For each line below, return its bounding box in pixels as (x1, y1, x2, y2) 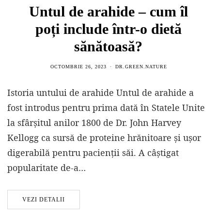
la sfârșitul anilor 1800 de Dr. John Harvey (7, 117, 181, 129)
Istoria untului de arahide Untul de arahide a (7, 87, 194, 99)
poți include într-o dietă (35, 21, 182, 37)
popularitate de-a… (7, 162, 86, 174)
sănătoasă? (74, 38, 143, 55)
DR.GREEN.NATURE (115, 64, 167, 70)
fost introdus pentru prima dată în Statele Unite (7, 102, 205, 114)
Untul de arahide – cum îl (29, 3, 188, 20)
